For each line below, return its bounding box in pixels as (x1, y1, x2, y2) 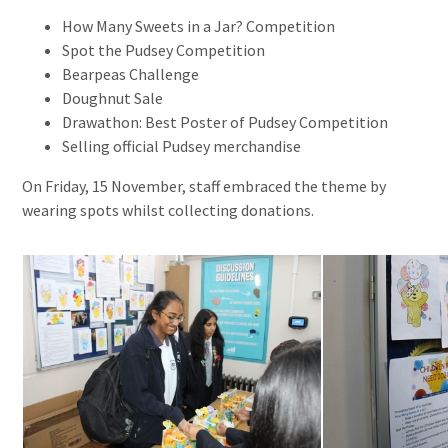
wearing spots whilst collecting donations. (22, 199, 315, 220)
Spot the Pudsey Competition (62, 39, 269, 60)
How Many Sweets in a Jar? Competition (62, 15, 339, 36)
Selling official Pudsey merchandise (62, 135, 302, 156)
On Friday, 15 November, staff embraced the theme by (22, 175, 387, 196)
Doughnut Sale (62, 87, 164, 108)
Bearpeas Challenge (62, 63, 200, 84)
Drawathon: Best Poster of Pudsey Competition (62, 111, 392, 132)
